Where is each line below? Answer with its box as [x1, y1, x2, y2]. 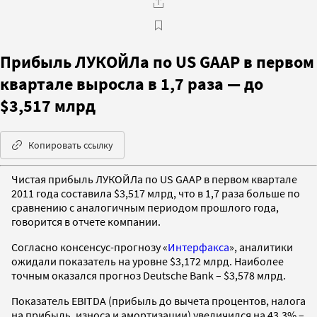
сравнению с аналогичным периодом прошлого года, [11, 200, 279, 214]
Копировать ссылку [28, 138, 113, 151]
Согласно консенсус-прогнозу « [11, 239, 168, 254]
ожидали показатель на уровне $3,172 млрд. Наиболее [11, 253, 284, 268]
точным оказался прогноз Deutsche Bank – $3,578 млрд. [11, 267, 286, 282]
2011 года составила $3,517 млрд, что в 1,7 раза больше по [11, 185, 300, 200]
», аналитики [229, 239, 293, 254]
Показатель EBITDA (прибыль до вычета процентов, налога [11, 293, 306, 308]
